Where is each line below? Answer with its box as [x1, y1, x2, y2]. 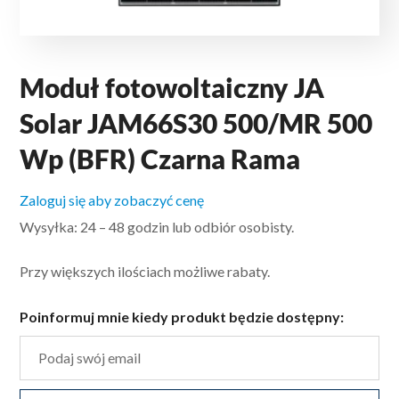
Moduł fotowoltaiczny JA [20, 70, 325, 103]
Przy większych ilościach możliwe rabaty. [20, 262, 271, 280]
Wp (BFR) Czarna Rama [20, 142, 301, 175]
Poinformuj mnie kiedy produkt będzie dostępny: [20, 307, 345, 325]
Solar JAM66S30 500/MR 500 [20, 106, 373, 139]
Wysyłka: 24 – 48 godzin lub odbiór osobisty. [20, 217, 295, 235]
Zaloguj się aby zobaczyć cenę [20, 191, 205, 208]
